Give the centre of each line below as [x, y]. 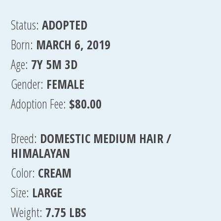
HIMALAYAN [41, 153]
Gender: [27, 84]
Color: [23, 173]
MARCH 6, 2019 [74, 44]
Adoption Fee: [39, 104]
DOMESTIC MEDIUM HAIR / [106, 138]
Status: [25, 25]
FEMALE [66, 84]
